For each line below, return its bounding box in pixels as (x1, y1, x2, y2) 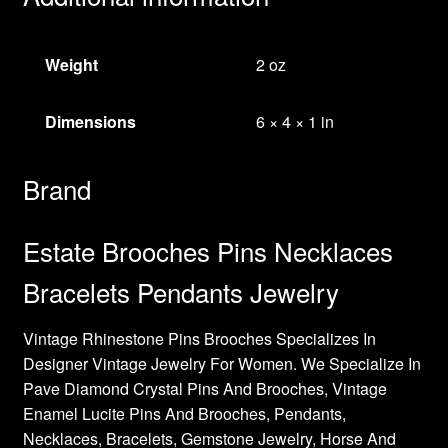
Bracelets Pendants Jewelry (22, 272, 339, 310)
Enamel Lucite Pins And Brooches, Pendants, (22, 401, 346, 425)
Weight (45, 53, 99, 77)
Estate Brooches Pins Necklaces (22, 231, 393, 269)
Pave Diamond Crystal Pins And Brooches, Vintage (22, 376, 387, 400)
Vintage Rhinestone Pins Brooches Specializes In (22, 326, 376, 350)
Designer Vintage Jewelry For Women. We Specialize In (22, 351, 421, 375)
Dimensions (45, 110, 137, 134)
